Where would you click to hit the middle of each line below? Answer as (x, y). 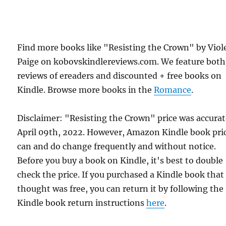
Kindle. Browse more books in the (86, 90)
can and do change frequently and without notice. (117, 147)
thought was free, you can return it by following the (121, 189)
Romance (173, 90)
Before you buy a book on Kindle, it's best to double (120, 161)
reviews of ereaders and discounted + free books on (120, 76)
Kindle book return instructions (82, 203)
